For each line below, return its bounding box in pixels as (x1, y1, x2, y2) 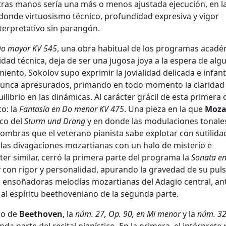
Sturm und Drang (24, 116, 85, 127)
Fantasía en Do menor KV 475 (19, 103, 124, 115)
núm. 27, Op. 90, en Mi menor (75, 208, 181, 220)
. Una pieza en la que (124, 103, 205, 115)
